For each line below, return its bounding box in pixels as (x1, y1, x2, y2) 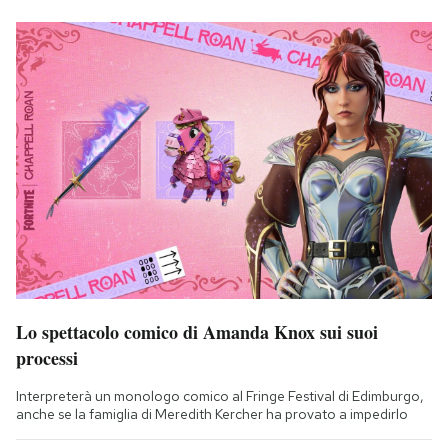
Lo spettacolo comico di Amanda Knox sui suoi (16, 318, 378, 345)
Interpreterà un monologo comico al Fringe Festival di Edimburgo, (16, 386, 424, 405)
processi (16, 344, 78, 371)
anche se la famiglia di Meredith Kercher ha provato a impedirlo (16, 404, 408, 423)
